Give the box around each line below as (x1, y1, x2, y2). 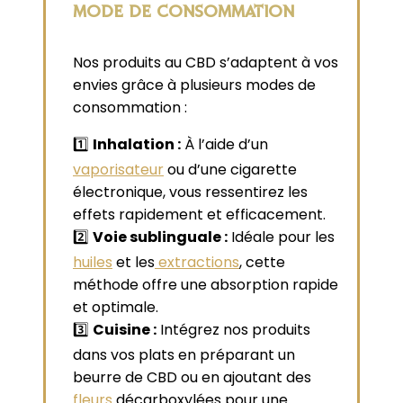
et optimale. (73, 296, 158, 318)
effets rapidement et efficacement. (73, 203, 326, 225)
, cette (239, 251, 285, 273)
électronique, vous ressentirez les (73, 181, 308, 202)
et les (112, 251, 155, 273)
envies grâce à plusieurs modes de (73, 74, 316, 95)
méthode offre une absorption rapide (73, 273, 338, 295)
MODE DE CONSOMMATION (73, 5, 294, 23)
